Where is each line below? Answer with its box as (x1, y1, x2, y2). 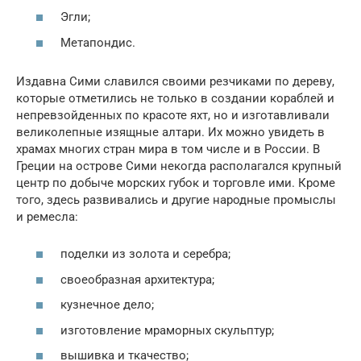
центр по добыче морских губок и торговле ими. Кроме (16, 175, 335, 190)
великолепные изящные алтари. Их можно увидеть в (16, 124, 325, 139)
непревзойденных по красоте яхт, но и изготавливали (16, 107, 330, 122)
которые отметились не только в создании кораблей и (16, 90, 334, 106)
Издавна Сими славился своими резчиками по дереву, (16, 73, 334, 89)
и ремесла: (16, 209, 78, 224)
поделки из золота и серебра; (60, 247, 230, 262)
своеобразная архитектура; (60, 272, 214, 287)
